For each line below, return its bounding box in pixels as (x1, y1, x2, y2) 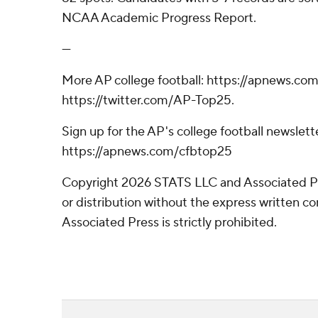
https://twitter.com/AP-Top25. (62, 92, 234, 109)
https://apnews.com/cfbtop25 (62, 143, 232, 160)
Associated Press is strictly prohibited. (62, 214, 277, 231)
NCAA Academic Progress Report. (62, 10, 256, 26)
